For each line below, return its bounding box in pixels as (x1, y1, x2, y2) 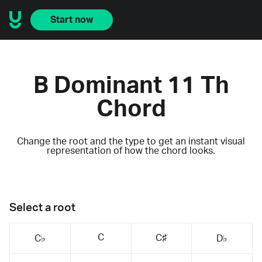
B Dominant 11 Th (33, 74, 229, 98)
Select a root (9, 202, 75, 213)
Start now (50, 15, 93, 25)
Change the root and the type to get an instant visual (17, 136, 245, 146)
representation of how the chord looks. (47, 146, 215, 156)
